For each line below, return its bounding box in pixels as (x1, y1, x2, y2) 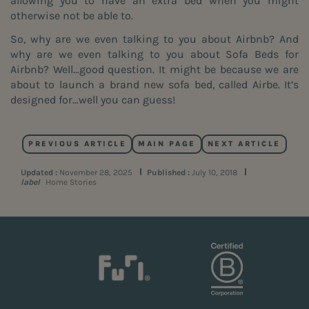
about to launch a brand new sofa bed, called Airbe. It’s (10, 78, 299, 92)
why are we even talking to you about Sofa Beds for (10, 48, 299, 61)
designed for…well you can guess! (10, 93, 175, 107)
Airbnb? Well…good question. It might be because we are (10, 63, 299, 77)
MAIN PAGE (138, 139, 196, 149)
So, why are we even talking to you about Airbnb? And (10, 32, 299, 46)
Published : (147, 168, 190, 178)
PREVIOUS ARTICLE (28, 139, 127, 149)
